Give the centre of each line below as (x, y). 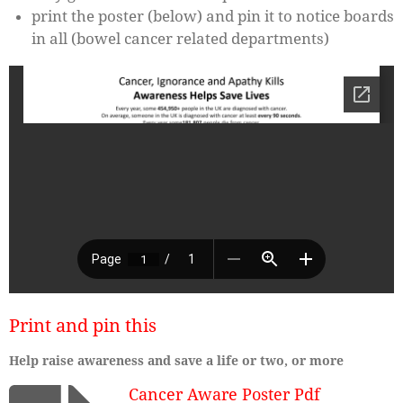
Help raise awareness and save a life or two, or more (176, 360)
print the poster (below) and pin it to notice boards (213, 17)
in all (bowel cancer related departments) (182, 39)
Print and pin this (83, 326)
